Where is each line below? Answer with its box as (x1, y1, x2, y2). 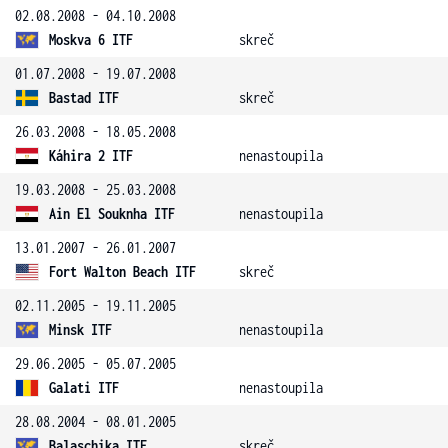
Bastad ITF (49, 89, 119, 106)
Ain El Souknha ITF (49, 205, 175, 222)
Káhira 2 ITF (49, 147, 133, 164)
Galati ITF (49, 379, 119, 396)
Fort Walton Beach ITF (49, 263, 196, 280)
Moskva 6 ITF (49, 31, 133, 48)
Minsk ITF (49, 321, 112, 338)
